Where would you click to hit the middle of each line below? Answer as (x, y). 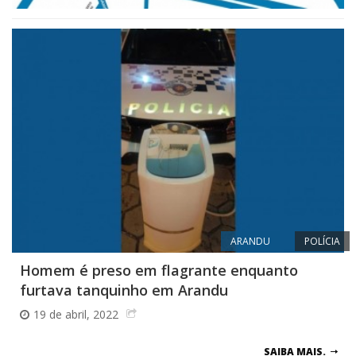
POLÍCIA (322, 241)
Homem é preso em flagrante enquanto (159, 270)
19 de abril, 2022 (76, 314)
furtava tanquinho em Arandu (124, 290)
